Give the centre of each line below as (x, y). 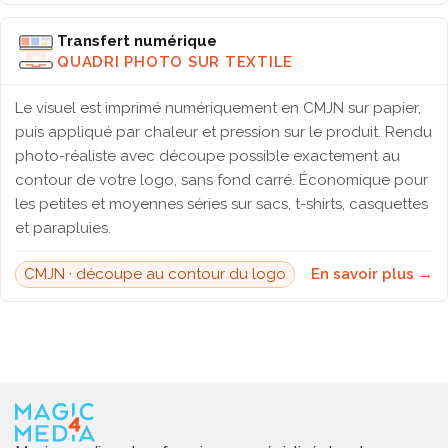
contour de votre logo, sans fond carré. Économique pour (221, 180)
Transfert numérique (137, 40)
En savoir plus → (372, 274)
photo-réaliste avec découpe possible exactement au (207, 156)
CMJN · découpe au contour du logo (155, 274)
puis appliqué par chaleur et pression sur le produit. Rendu (223, 132)
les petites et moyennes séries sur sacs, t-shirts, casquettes (221, 204)
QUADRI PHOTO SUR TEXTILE (175, 61)
